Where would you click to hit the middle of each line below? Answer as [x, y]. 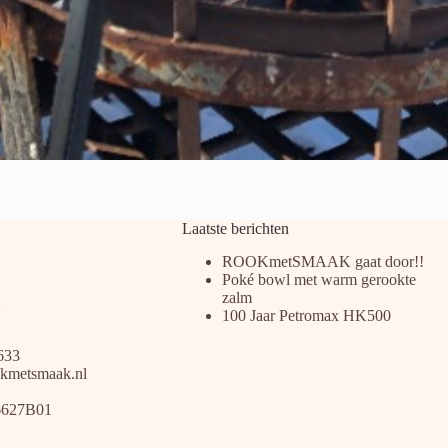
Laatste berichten [235, 229]
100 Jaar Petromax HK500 [306, 315]
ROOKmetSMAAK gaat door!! [322, 261]
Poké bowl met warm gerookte [318, 279]
